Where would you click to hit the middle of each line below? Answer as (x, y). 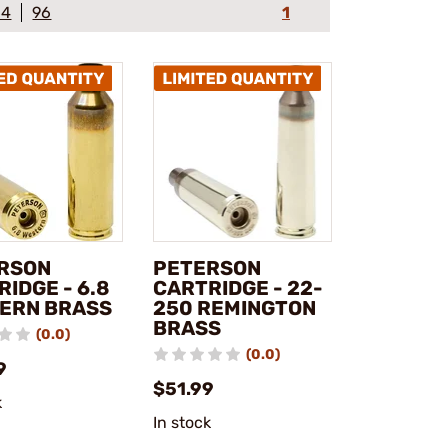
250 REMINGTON (234, 307)
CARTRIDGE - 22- (237, 287)
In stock (182, 422)
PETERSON (206, 267)
